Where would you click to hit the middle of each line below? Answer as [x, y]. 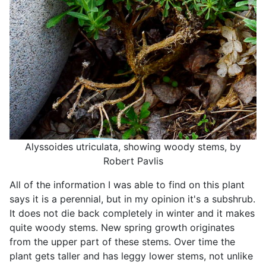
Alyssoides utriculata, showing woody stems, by [133, 147]
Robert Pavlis [133, 161]
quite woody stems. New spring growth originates [122, 228]
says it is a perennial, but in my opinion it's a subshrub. [132, 199]
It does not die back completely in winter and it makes [132, 213]
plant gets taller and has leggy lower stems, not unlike [131, 256]
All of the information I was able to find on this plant [127, 185]
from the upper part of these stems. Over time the [122, 242]
